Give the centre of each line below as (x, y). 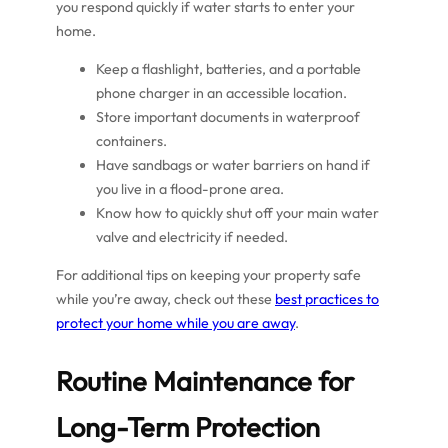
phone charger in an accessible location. (221, 93)
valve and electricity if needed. (192, 237)
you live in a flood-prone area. (190, 189)
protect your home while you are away (175, 323)
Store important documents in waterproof (228, 117)
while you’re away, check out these (165, 299)
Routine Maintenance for (205, 380)
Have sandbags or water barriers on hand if (233, 165)
